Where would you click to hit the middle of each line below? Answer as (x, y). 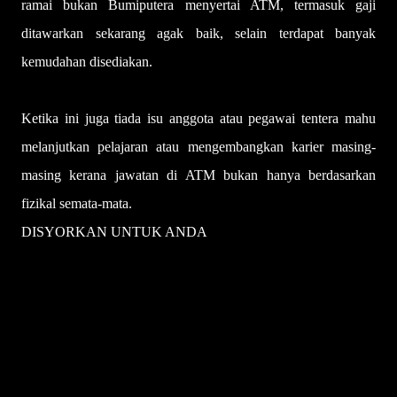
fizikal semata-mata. (77, 203)
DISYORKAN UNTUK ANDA (114, 232)
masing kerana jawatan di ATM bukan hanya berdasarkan (198, 175)
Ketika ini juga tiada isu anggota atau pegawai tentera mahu (198, 118)
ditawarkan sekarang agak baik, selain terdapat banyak (198, 33)
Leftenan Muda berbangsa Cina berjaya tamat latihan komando (197, 288)
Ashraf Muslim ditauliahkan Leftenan (126, 345)
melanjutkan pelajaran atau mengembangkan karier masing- (198, 147)
